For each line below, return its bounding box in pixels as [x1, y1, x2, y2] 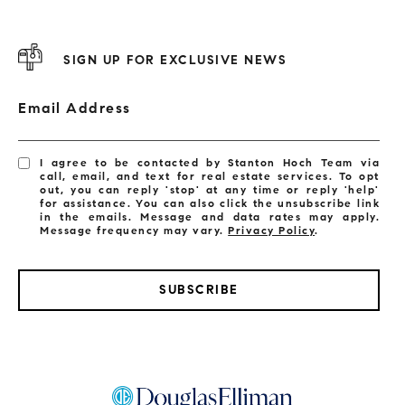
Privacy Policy [228, 223, 316, 238]
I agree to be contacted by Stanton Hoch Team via [40, 155, 380, 170]
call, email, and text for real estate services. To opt [40, 169, 380, 184]
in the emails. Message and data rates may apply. [40, 210, 380, 224]
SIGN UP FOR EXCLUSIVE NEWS [63, 52, 287, 68]
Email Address [18, 99, 131, 118]
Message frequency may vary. [40, 223, 229, 238]
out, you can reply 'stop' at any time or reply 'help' [40, 183, 380, 197]
